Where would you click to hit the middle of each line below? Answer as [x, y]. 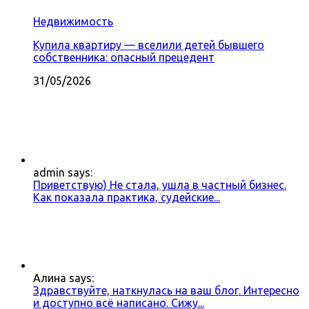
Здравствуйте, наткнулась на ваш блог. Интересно [166, 291]
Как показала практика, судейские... [127, 198]
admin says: [63, 173]
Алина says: [63, 278]
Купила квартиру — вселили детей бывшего [149, 45]
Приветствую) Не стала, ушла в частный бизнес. [160, 185]
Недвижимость [73, 22]
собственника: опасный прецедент [124, 58]
